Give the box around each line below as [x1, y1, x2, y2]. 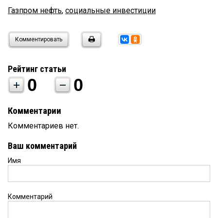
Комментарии [8, 106, 61, 117]
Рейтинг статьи [8, 64, 66, 74]
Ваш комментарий [8, 141, 77, 151]
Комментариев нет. [8, 121, 79, 131]
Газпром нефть [8, 6, 62, 16]
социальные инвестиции [65, 6, 156, 16]
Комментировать [15, 36, 62, 43]
